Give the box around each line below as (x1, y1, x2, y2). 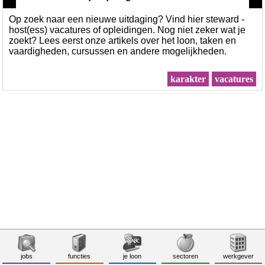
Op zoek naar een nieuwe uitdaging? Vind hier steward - (9, 14, 245, 24)
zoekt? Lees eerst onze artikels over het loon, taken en (9, 35, 237, 46)
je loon (123, 253, 142, 260)
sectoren (173, 253, 199, 260)
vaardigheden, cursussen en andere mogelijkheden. (9, 46, 227, 56)
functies (68, 253, 91, 260)
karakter (170, 74, 206, 84)
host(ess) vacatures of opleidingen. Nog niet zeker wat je (9, 25, 246, 35)
